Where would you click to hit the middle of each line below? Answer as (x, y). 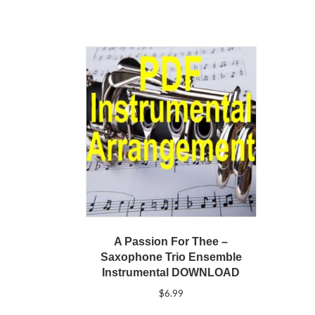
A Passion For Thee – (171, 241)
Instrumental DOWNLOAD (171, 272)
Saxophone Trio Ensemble (171, 257)
